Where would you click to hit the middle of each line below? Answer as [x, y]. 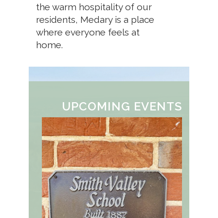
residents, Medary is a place [95, 19]
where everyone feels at [88, 32]
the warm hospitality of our [94, 7]
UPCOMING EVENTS [122, 106]
